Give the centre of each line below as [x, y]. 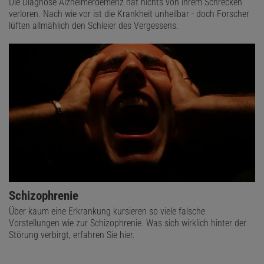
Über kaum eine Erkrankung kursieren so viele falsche [107, 212]
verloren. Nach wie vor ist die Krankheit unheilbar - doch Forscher [129, 14]
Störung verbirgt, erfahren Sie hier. [72, 235]
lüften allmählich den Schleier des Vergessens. [94, 26]
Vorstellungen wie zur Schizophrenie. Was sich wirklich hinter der [128, 223]
